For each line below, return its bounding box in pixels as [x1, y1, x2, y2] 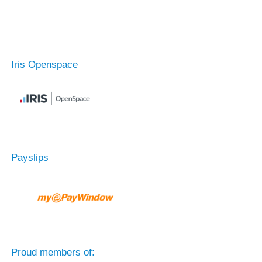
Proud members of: [11, 247, 95, 258]
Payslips [11, 152, 49, 163]
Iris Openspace [11, 59, 78, 70]
